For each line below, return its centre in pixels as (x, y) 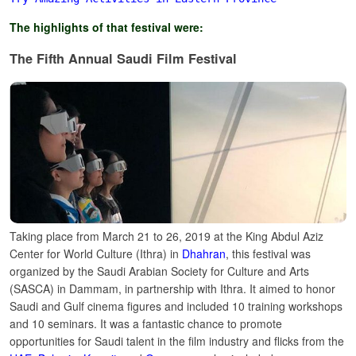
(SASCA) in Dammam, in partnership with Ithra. (128, 289)
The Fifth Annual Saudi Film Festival (123, 59)
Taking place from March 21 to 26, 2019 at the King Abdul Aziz (166, 236)
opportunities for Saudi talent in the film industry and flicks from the (177, 341)
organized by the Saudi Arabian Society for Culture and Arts (159, 271)
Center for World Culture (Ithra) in (96, 254)
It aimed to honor (292, 289)
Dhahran (204, 254)
